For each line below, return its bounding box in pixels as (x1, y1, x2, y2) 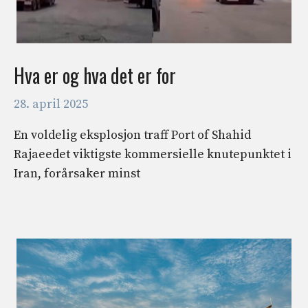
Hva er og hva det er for (14, 60, 176, 89)
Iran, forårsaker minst (14, 165, 140, 181)
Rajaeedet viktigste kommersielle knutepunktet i (14, 146, 291, 162)
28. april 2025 (14, 96, 88, 112)
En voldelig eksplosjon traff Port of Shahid (14, 126, 251, 143)
